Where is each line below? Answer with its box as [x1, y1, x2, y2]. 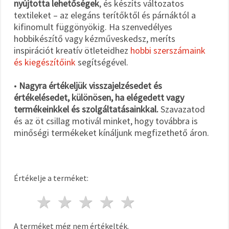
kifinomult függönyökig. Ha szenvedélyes [14, 20, 172, 33]
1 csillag [55, 191, 114, 213]
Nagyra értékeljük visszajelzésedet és [19, 79, 162, 91]
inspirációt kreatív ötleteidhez [14, 44, 130, 56]
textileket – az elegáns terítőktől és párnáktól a [14, 9, 196, 21]
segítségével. [76, 56, 128, 68]
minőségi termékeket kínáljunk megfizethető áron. [14, 126, 209, 139]
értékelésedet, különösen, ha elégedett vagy [14, 91, 184, 103]
